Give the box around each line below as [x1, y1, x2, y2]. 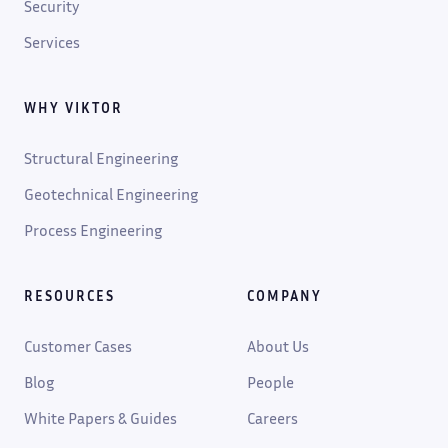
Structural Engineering [24, 147, 178, 168]
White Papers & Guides [24, 407, 177, 428]
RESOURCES [24, 286, 115, 304]
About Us [247, 335, 309, 356]
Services [24, 31, 80, 52]
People [247, 371, 294, 392]
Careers [247, 407, 298, 428]
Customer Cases [24, 335, 132, 356]
